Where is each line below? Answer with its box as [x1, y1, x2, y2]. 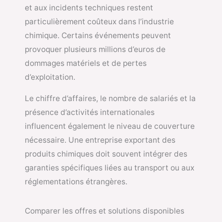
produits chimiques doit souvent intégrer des [25, 149, 187, 159]
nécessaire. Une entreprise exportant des [25, 135, 175, 145]
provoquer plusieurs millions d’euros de [25, 44, 166, 54]
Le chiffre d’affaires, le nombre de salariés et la [25, 94, 196, 104]
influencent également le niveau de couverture [25, 121, 195, 131]
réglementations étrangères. [25, 177, 127, 187]
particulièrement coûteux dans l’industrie [25, 16, 174, 26]
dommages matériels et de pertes [25, 58, 147, 68]
